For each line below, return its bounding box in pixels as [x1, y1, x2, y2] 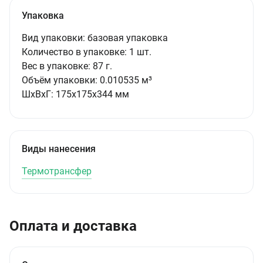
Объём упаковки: [22, 75, 97, 86]
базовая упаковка [87, 32, 168, 43]
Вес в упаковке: [22, 60, 90, 72]
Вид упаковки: [22, 32, 85, 43]
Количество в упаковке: [22, 46, 127, 58]
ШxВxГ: [22, 89, 53, 100]
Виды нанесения [22, 143, 96, 154]
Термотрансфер [22, 166, 92, 177]
